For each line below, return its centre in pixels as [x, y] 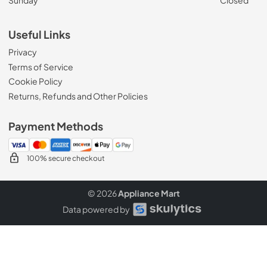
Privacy [23, 52]
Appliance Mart [149, 193]
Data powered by [96, 209]
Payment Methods [56, 126]
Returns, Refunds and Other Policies [78, 96]
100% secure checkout [66, 158]
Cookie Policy [35, 81]
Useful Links [39, 35]
